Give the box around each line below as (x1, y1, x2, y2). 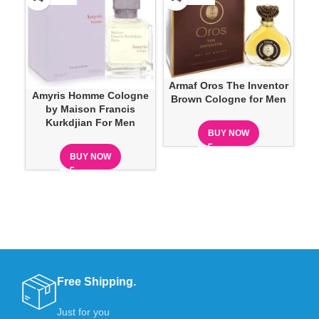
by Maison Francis (46, 103, 135, 115)
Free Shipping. (57, 275, 137, 288)
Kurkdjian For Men (46, 116, 135, 128)
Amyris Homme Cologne (32, 89, 149, 101)
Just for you (57, 305, 110, 318)
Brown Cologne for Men (171, 93, 286, 105)
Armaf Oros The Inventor (169, 80, 288, 92)
